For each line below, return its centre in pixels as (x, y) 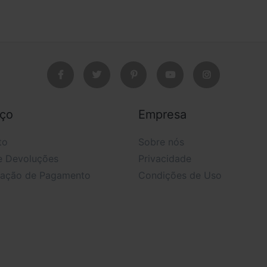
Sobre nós (161, 142)
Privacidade (165, 158)
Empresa (162, 114)
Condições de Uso (180, 175)
